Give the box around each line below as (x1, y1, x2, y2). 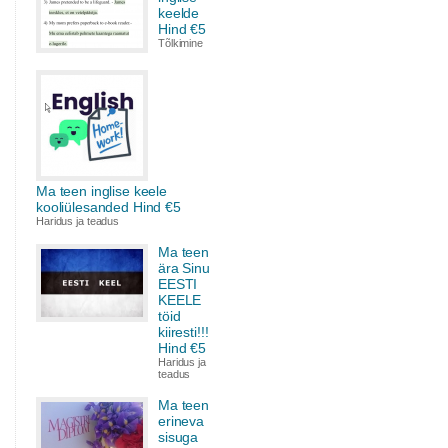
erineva (158, 413, 205, 429)
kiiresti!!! (158, 324, 209, 340)
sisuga (158, 429, 199, 445)
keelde (158, 5, 200, 21)
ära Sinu (158, 260, 210, 276)
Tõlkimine (158, 37, 203, 49)
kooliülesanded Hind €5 (36, 199, 181, 215)
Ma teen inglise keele (36, 183, 168, 199)
